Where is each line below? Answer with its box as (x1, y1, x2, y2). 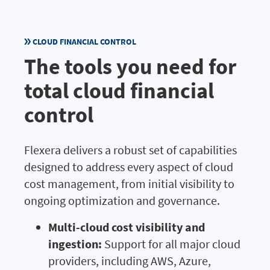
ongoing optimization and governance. (24, 192, 220, 208)
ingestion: (48, 236, 102, 251)
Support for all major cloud (102, 236, 240, 251)
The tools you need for (24, 52, 236, 80)
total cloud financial (24, 77, 214, 104)
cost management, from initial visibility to (24, 175, 234, 191)
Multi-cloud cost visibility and (48, 219, 205, 234)
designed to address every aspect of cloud (24, 159, 233, 174)
